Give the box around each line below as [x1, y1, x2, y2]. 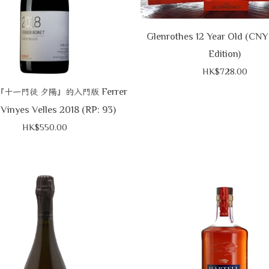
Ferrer [98, 85, 127, 97]
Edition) [208, 48, 241, 60]
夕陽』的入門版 [40, 86, 99, 97]
